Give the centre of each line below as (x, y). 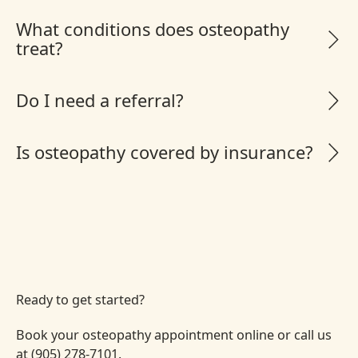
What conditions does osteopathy (152, 30)
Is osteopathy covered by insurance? (164, 153)
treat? (39, 49)
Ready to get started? (80, 299)
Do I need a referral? (99, 101)
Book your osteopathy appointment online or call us (173, 335)
